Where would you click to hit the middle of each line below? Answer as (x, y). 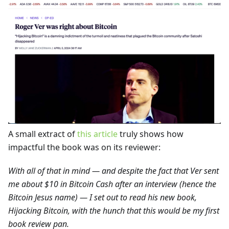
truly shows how (151, 134)
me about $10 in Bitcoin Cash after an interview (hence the (112, 184)
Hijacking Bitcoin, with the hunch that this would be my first (114, 210)
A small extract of (43, 134)
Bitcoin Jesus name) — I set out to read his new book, (102, 197)
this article (97, 134)
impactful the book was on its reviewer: (84, 147)
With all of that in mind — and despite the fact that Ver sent (113, 170)
